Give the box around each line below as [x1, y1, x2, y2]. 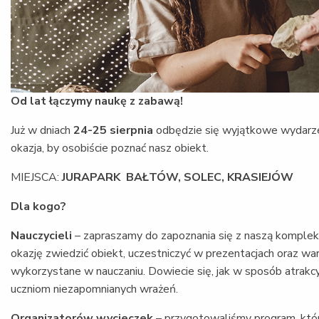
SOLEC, [184, 169, 227, 185]
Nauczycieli [11, 227, 72, 244]
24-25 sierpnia [73, 122, 153, 138]
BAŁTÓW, [126, 169, 184, 185]
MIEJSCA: [11, 169, 59, 185]
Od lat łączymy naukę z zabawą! [11, 93, 186, 109]
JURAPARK [59, 169, 126, 185]
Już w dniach [11, 122, 73, 138]
